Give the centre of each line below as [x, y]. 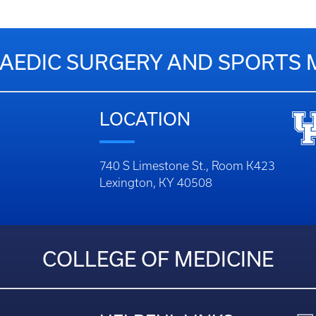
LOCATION [145, 119]
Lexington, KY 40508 [156, 182]
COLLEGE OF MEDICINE [158, 259]
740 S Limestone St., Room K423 [187, 165]
